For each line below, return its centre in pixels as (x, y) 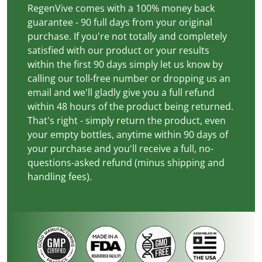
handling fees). (60, 177)
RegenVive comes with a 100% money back (121, 8)
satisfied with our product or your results (119, 51)
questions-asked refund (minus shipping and (126, 163)
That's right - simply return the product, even (127, 121)
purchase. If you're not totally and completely (127, 37)
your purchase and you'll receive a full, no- (121, 149)
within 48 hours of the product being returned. (131, 107)
